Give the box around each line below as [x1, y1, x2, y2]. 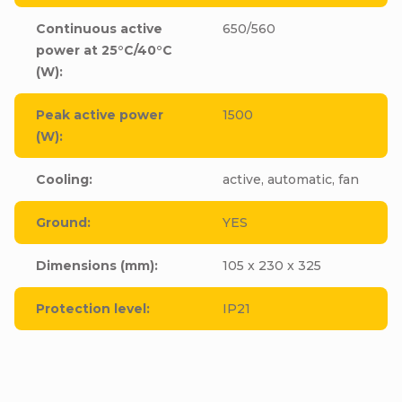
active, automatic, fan [223, 170, 359, 188]
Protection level [36, 300, 146, 317]
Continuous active [36, 20, 162, 37]
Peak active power [36, 106, 163, 123]
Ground [36, 214, 87, 231]
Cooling [36, 170, 89, 188]
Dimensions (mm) [36, 257, 154, 274]
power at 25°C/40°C [36, 41, 172, 58]
